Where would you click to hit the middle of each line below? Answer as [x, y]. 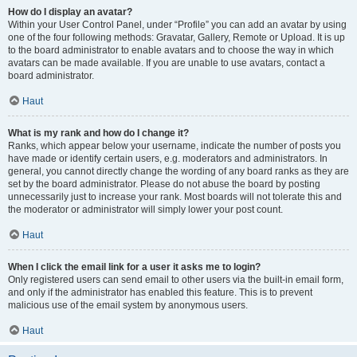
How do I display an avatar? [70, 12]
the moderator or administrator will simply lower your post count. [145, 210]
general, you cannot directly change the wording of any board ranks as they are [178, 171]
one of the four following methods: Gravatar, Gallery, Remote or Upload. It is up [177, 37]
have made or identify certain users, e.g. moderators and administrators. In [168, 159]
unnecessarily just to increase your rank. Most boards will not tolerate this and [175, 197]
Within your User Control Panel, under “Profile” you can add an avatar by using [177, 25]
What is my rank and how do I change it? [98, 133]
